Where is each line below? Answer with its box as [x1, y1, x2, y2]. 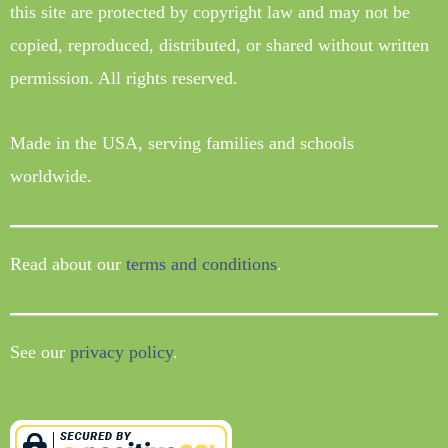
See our [10, 342, 70, 363]
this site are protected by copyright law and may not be [10, 2, 410, 23]
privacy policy [70, 342, 173, 363]
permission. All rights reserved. [10, 68, 238, 89]
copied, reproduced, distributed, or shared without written [10, 35, 429, 56]
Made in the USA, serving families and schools [10, 133, 354, 154]
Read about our [10, 254, 126, 275]
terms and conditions [126, 254, 277, 275]
